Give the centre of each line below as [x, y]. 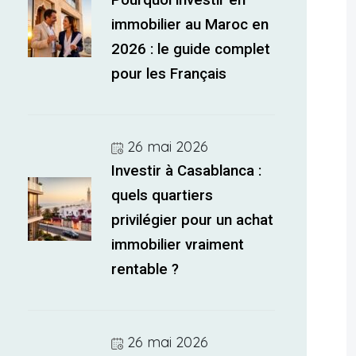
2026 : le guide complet [191, 49]
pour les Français [169, 74]
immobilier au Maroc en [190, 25]
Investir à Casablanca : [187, 171]
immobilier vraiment [178, 245]
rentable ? [145, 269]
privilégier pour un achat [193, 220]
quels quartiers [163, 195]
